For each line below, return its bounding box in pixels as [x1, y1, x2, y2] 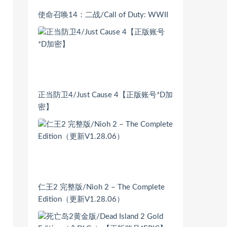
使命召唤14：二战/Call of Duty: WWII [38, 11, 168, 19]
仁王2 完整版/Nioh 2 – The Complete [38, 183, 165, 191]
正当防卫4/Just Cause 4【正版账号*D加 [38, 91, 173, 99]
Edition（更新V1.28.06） [38, 195, 124, 203]
